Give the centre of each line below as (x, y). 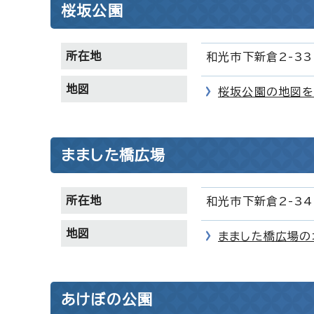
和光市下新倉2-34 (259, 201)
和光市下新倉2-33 (259, 57)
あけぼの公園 (107, 299)
